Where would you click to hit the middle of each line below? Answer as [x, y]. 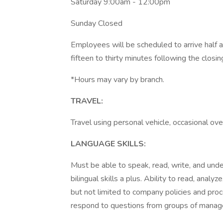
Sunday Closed [97, 23]
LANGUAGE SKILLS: [108, 144]
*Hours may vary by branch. [117, 80]
